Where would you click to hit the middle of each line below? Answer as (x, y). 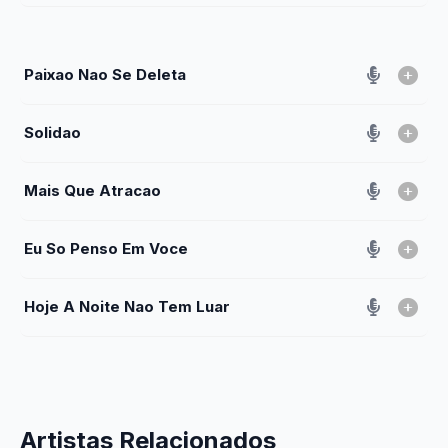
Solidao (52, 132)
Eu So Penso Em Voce (106, 248)
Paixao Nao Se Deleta (105, 74)
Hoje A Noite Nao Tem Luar (127, 306)
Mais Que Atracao (92, 190)
